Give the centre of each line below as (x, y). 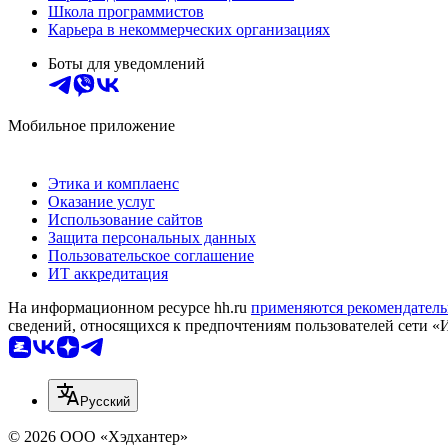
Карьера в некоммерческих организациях (189, 29)
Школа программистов (126, 11)
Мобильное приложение (91, 125)
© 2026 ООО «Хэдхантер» (98, 436)
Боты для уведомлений (126, 63)
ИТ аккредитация (108, 273)
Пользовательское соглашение (151, 255)
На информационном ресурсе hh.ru (129, 307)
